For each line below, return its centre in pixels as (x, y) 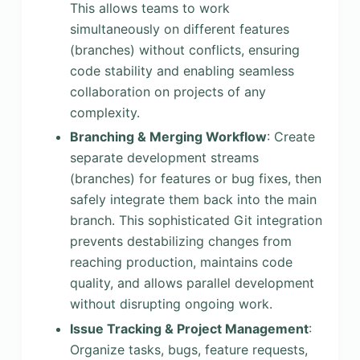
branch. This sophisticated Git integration (196, 221)
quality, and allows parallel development (192, 283)
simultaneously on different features (179, 29)
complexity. (104, 112)
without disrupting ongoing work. (171, 304)
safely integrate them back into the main (193, 200)
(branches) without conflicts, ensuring (184, 49)
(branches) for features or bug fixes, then (195, 179)
